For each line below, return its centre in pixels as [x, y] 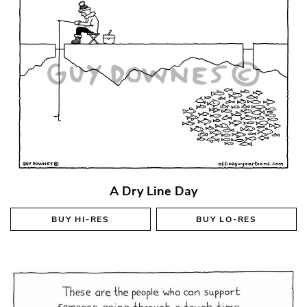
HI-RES [92, 219]
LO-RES [238, 219]
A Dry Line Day [153, 191]
